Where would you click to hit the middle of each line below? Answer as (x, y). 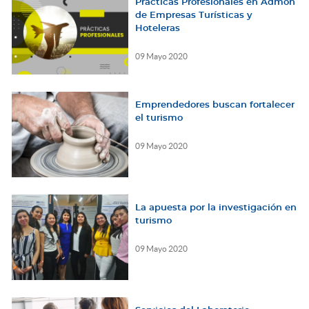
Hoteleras (157, 29)
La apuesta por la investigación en (216, 208)
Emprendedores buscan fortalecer (215, 106)
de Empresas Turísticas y (193, 16)
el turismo (159, 119)
